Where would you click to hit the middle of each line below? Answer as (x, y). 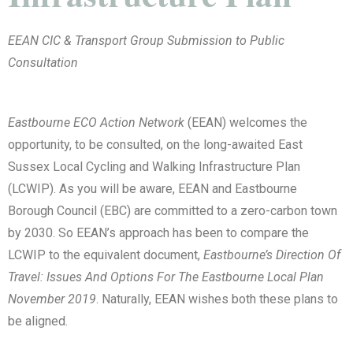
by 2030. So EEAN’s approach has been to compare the (158, 233)
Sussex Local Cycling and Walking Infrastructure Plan (154, 167)
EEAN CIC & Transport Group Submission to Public (146, 41)
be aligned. (38, 321)
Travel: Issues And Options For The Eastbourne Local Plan (166, 277)
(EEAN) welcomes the (246, 123)
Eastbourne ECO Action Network (96, 123)
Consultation (43, 63)
